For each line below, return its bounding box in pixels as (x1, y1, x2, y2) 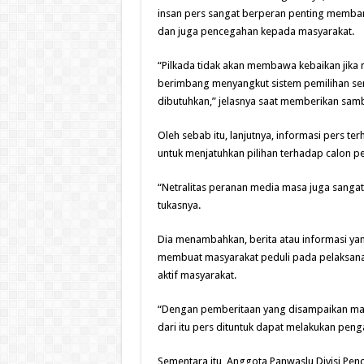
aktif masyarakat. (157, 269, 239, 282)
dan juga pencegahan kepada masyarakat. (157, 25, 357, 38)
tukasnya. (157, 199, 203, 212)
